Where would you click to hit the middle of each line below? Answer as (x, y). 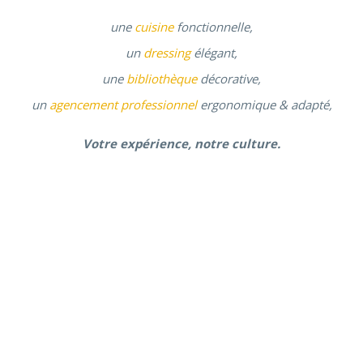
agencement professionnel (123, 104)
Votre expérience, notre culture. (181, 144)
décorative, (229, 78)
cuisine (154, 26)
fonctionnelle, (213, 26)
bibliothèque (162, 78)
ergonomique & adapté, (264, 104)
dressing (167, 52)
